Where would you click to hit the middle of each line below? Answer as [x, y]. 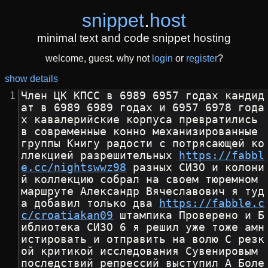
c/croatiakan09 [67, 216]
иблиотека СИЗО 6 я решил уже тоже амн [143, 228]
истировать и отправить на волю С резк [143, 240]
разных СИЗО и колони [196, 168]
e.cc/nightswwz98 [74, 168]
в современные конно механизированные [143, 132]
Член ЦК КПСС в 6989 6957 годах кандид [143, 96]
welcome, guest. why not [98, 59]
